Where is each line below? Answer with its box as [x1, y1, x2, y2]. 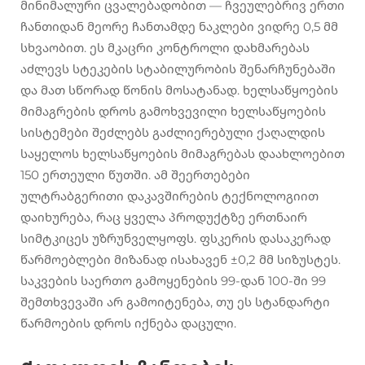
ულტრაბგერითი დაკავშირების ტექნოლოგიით [20, 188, 319, 204]
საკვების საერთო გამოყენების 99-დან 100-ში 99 [20, 273, 326, 289]
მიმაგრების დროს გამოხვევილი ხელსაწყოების [20, 103, 326, 120]
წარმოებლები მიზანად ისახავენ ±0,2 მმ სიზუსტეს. [20, 252, 341, 268]
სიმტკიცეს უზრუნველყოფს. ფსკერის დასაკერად [20, 231, 331, 247]
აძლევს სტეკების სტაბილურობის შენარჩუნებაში [20, 61, 336, 77]
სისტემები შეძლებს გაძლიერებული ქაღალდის [20, 125, 325, 141]
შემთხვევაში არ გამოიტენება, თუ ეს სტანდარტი [20, 294, 330, 310]
